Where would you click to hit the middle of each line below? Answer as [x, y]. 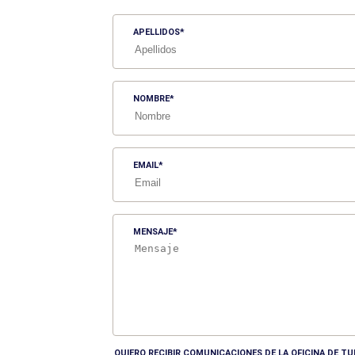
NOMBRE [151, 99]
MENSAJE [153, 232]
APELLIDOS [157, 32]
